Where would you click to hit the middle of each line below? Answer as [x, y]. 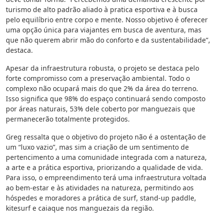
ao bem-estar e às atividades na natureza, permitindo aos [100, 188]
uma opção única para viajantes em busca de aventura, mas [104, 30]
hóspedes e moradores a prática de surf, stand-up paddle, [101, 198]
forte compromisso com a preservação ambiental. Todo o [98, 78]
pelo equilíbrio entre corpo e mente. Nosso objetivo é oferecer [107, 20]
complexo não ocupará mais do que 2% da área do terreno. [102, 88]
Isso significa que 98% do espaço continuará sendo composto [106, 99]
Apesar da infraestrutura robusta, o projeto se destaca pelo [102, 68]
